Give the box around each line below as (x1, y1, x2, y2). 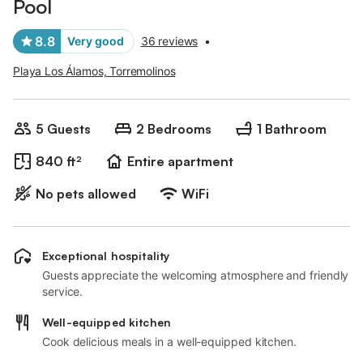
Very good (67, 34, 124, 48)
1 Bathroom (257, 121, 327, 137)
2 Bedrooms (136, 121, 211, 137)
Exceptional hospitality (42, 249, 170, 263)
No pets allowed (36, 186, 136, 202)
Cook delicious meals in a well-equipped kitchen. (42, 335, 297, 348)
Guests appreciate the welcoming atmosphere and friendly (42, 268, 349, 282)
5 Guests (36, 121, 91, 137)
